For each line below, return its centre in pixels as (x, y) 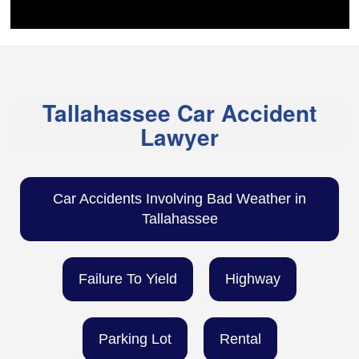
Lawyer (179, 137)
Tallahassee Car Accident (179, 113)
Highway (253, 279)
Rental (240, 339)
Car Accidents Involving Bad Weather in (179, 199)
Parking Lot (135, 339)
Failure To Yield (128, 279)
